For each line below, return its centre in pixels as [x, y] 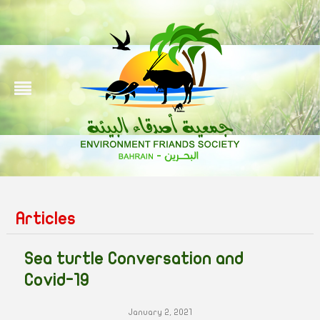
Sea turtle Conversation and [134, 259]
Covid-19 [56, 280]
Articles [45, 219]
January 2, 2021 [160, 312]
